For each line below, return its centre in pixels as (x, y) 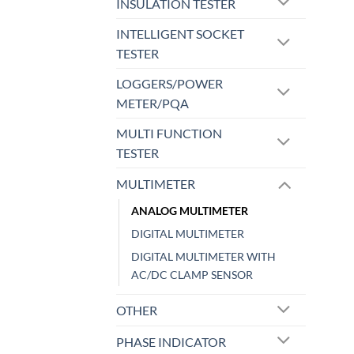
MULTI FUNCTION (169, 134)
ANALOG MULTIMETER (190, 211)
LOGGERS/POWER (169, 84)
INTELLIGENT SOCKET (180, 34)
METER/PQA (153, 104)
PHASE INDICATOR (171, 341)
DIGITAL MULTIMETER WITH (203, 257)
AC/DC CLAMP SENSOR (192, 275)
